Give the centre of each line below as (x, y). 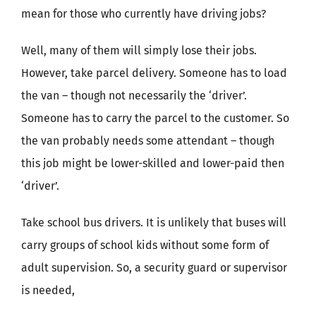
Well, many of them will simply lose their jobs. (139, 50)
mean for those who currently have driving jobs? (144, 14)
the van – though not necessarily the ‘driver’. (134, 96)
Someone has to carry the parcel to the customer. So (155, 118)
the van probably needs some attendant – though (148, 141)
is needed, (48, 290)
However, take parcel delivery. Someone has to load (154, 73)
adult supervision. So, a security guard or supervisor (154, 268)
